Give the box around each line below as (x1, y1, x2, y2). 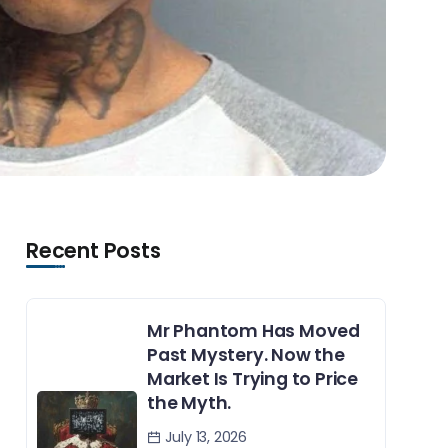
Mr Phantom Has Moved (147, 319, 361, 344)
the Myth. (147, 391, 232, 416)
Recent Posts (26, 236, 161, 266)
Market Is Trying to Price (147, 367, 359, 392)
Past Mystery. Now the (147, 343, 345, 368)
